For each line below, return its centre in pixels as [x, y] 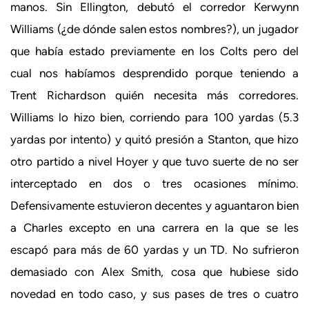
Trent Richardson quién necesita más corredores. [154, 95]
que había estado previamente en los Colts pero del [154, 51]
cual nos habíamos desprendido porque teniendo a [154, 73]
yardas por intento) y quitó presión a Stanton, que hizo [154, 139]
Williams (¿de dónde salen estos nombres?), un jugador [154, 29]
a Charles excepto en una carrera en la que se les [154, 227]
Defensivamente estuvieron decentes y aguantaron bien [154, 205]
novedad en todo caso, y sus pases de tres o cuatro [154, 293]
